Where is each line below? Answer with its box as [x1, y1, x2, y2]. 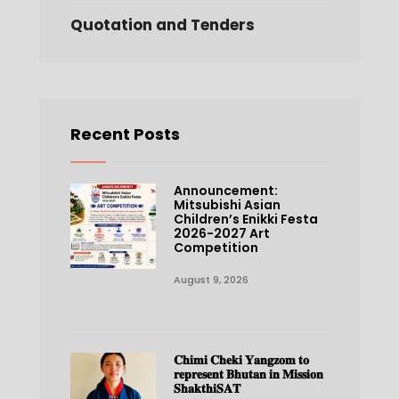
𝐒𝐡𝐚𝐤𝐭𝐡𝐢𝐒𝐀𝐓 [173, 379, 240, 397]
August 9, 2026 [173, 272, 248, 287]
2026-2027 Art [173, 224, 270, 242]
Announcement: [173, 181, 278, 199]
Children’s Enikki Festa [173, 209, 318, 228]
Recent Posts [70, 122, 180, 145]
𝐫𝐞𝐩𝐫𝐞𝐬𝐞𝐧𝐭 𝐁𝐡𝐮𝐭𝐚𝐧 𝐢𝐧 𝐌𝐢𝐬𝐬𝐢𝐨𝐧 [173, 364, 323, 383]
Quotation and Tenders [70, 13, 255, 36]
